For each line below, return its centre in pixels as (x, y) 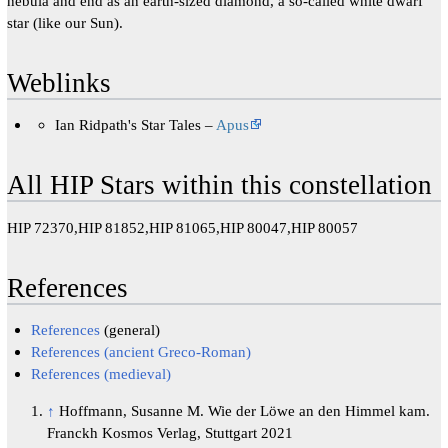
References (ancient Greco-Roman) (141, 352)
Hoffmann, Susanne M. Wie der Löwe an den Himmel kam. (244, 411)
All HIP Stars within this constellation (219, 185)
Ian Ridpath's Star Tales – (136, 124)
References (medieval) (101, 374)
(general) (130, 330)
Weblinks (58, 83)
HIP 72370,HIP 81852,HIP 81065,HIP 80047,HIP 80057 (182, 228)
